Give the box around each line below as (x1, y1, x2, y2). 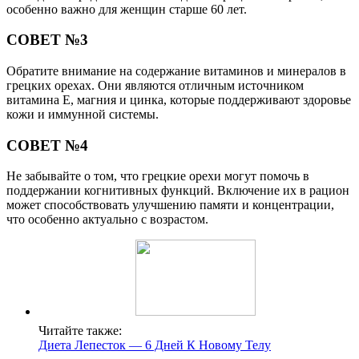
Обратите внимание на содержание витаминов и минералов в (6, 64, 346, 79)
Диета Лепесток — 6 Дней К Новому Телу (38, 338, 271, 353)
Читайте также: (38, 324, 122, 338)
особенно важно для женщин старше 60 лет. (6, 2, 247, 16)
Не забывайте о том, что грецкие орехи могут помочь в (6, 169, 309, 184)
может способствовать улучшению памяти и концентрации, (6, 198, 334, 212)
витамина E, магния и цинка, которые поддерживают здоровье (6, 93, 351, 107)
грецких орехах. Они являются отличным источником (6, 79, 304, 93)
